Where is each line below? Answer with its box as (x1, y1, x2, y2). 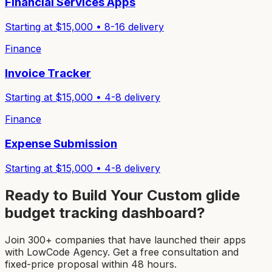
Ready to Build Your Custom (5, 186, 206, 204)
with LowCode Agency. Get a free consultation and (5, 245, 239, 258)
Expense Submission (5, 137, 117, 151)
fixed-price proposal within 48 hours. (5, 257, 177, 270)
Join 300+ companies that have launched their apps (5, 233, 246, 246)
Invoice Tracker (5, 66, 91, 80)
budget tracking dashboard (5, 203, 197, 222)
